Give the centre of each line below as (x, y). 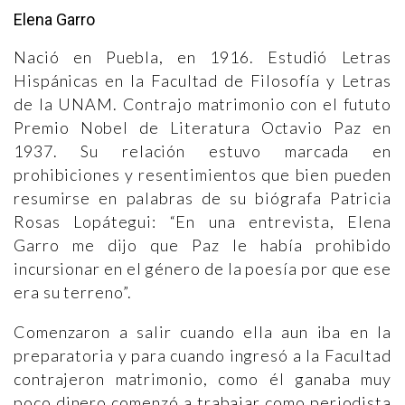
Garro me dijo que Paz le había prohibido (202, 245)
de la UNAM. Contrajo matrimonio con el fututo (202, 104)
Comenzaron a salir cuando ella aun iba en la (202, 331)
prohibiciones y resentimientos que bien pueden (202, 174)
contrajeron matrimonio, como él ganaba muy (202, 378)
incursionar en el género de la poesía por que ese (202, 268)
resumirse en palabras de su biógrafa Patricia (202, 198)
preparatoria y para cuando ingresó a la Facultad (202, 355)
